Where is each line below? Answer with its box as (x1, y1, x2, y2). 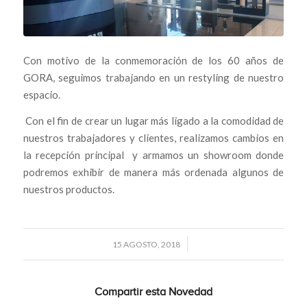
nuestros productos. (23, 182, 114, 195)
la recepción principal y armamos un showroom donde (23, 148, 284, 161)
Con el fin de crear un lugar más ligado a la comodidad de (23, 114, 284, 127)
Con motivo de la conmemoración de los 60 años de (23, 53, 284, 66)
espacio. (23, 88, 60, 101)
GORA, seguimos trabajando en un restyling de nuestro (23, 71, 284, 84)
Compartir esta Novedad (94, 286, 212, 299)
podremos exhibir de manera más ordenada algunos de (23, 165, 284, 178)
